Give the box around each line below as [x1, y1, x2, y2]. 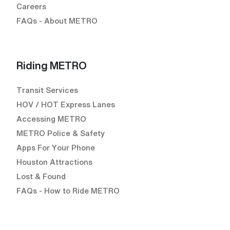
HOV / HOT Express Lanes [16, 99, 115, 110]
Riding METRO [16, 58, 87, 73]
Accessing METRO [16, 113, 86, 125]
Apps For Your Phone [16, 142, 95, 154]
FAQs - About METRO [16, 15, 98, 27]
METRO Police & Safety [16, 127, 105, 139]
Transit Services [16, 84, 78, 96]
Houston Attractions [16, 156, 92, 168]
